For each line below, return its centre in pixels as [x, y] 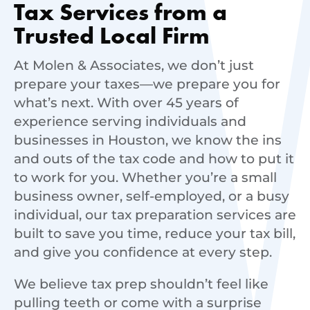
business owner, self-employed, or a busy [152, 196]
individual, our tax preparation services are [155, 215]
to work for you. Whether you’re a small [145, 177]
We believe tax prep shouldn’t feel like [141, 284]
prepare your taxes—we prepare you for [147, 84]
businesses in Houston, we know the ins [148, 140]
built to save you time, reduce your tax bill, [155, 233]
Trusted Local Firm [112, 37]
